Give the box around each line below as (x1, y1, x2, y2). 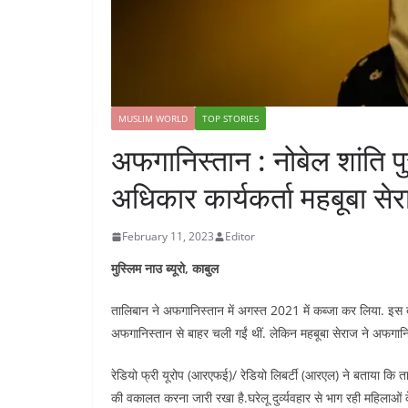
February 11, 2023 (122, 229, 214, 245)
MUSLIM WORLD (118, 112, 188, 126)
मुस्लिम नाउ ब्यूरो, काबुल (111, 260, 219, 278)
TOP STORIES (202, 112, 259, 126)
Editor (225, 229, 255, 245)
